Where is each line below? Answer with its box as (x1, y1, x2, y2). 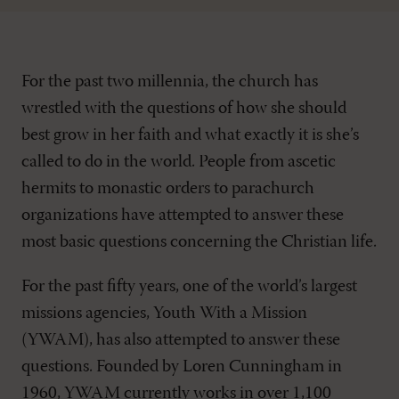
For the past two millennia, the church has (21, 73, 318, 91)
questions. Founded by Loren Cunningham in (21, 358, 342, 376)
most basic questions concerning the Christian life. (21, 233, 377, 251)
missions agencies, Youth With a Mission (21, 305, 307, 322)
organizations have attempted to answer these (21, 207, 344, 224)
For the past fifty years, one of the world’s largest (21, 278, 357, 296)
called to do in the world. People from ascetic (21, 153, 336, 171)
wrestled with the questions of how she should (21, 100, 346, 118)
